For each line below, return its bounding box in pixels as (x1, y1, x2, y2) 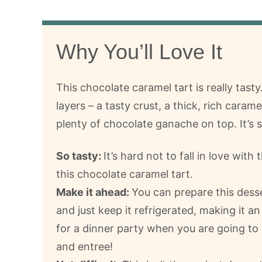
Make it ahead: (56, 185, 132, 198)
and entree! (56, 240, 113, 253)
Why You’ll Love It (56, 39, 222, 64)
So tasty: (56, 149, 104, 162)
